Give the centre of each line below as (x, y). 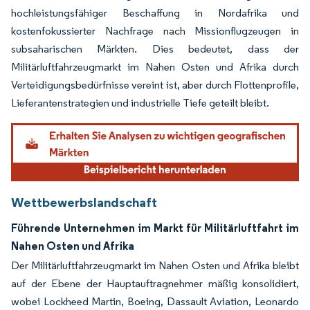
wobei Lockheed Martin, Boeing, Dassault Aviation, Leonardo (155, 302)
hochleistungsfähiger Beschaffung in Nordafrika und (155, 12)
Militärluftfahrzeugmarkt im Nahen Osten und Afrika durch (155, 66)
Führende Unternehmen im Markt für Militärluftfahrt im (155, 228)
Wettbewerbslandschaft (84, 202)
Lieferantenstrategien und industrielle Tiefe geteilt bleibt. (140, 102)
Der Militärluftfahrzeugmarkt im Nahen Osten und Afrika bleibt (155, 266)
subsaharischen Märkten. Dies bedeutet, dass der (155, 48)
